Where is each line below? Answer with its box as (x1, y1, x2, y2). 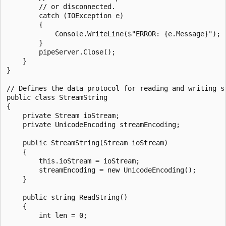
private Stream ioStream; (7, 111, 120, 120)
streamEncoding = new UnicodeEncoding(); (7, 165, 196, 174)
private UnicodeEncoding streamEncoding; (7, 120, 180, 129)
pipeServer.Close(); (7, 47, 116, 56)
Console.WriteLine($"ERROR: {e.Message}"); (7, 29, 220, 38)
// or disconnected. (7, 2, 116, 11)
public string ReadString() (7, 193, 128, 201)
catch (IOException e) (7, 11, 124, 20)
